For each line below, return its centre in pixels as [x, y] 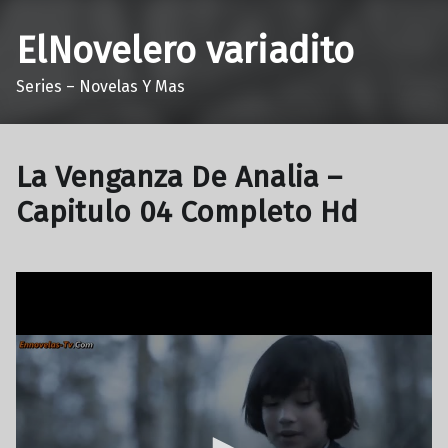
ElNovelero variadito [185, 50]
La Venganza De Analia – [179, 177]
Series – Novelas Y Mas [100, 86]
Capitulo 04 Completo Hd [187, 212]
